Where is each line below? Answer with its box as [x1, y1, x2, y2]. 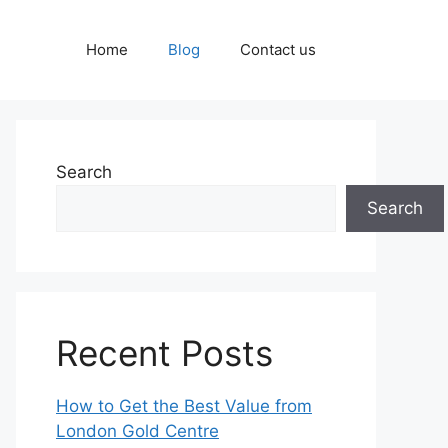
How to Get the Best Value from [56, 396, 312, 416]
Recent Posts [56, 332, 273, 374]
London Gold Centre [56, 421, 219, 441]
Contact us [240, 40, 316, 59]
